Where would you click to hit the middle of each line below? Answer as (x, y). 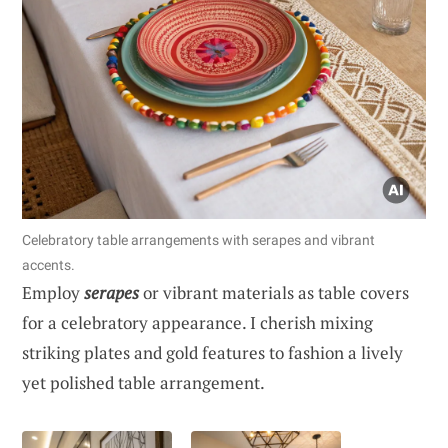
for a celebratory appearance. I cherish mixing (197, 322)
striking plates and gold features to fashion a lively (212, 352)
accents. (48, 264)
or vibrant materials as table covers (274, 292)
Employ (53, 292)
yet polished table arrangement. (143, 382)
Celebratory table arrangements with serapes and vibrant (198, 239)
